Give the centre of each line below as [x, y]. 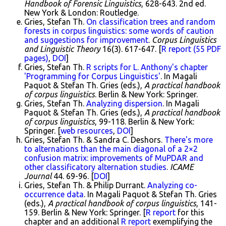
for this [190, 213]
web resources [87, 131]
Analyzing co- [172, 185]
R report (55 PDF [191, 49]
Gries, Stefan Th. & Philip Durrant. [86, 185]
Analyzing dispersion [124, 104]
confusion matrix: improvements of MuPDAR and [114, 158]
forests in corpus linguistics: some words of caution [119, 31]
